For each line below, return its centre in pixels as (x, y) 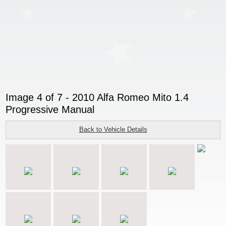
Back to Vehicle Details (113, 129)
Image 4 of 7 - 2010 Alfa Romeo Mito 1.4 (97, 97)
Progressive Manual (50, 109)
